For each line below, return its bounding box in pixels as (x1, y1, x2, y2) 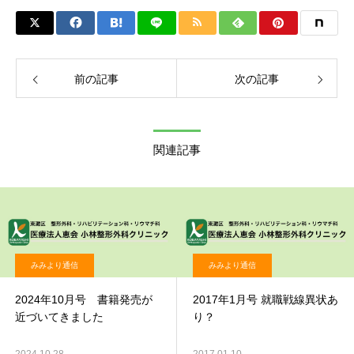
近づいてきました (15, 311, 104, 323)
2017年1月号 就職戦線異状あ (193, 293, 338, 306)
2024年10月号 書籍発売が (15, 293, 153, 306)
